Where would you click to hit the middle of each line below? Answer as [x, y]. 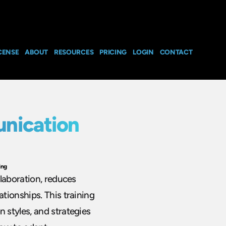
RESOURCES [74, 52]
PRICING [113, 52]
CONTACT [176, 52]
